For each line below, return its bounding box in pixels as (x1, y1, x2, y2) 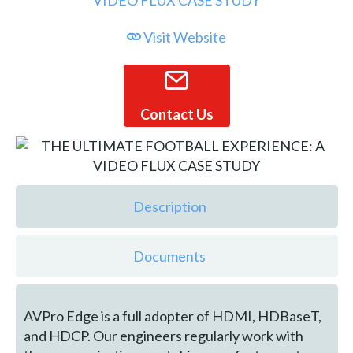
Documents (133, 247, 206, 265)
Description (132, 197, 206, 215)
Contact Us (139, 105, 214, 123)
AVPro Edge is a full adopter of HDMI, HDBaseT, (24, 307, 322, 325)
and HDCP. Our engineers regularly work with (24, 327, 304, 345)
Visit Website (141, 28, 227, 46)
